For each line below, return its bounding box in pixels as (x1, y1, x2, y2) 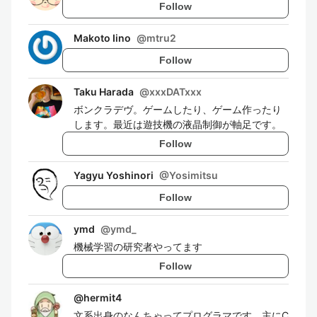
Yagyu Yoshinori (74, 169, 154, 181)
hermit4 (83, 292, 122, 304)
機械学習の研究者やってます (74, 241, 202, 253)
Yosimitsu (169, 169, 218, 181)
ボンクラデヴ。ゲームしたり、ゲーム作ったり (74, 103, 282, 115)
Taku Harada (74, 86, 134, 98)
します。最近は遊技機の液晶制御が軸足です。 (74, 118, 282, 130)
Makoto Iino (74, 32, 131, 44)
